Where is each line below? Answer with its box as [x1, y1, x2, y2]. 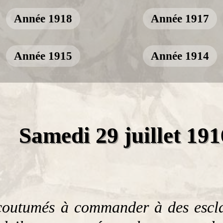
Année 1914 [151, 49, 209, 62]
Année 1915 [14, 49, 72, 62]
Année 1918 [14, 12, 72, 25]
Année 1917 [151, 12, 209, 25]
